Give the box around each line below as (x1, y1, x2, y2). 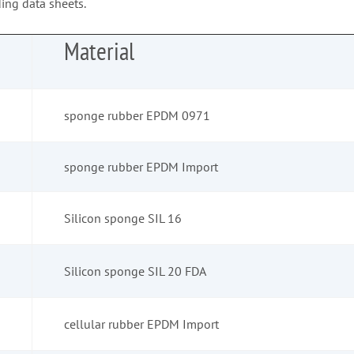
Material (64, 35, 134, 68)
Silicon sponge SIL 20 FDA (64, 263, 206, 280)
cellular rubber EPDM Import (64, 316, 219, 333)
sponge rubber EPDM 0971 (64, 107, 210, 124)
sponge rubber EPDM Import (64, 159, 218, 175)
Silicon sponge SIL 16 (64, 210, 182, 227)
